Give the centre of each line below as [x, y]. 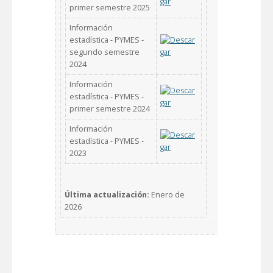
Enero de [167, 194]
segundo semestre [105, 52]
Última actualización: [107, 194]
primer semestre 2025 [110, 7]
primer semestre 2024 [110, 108]
